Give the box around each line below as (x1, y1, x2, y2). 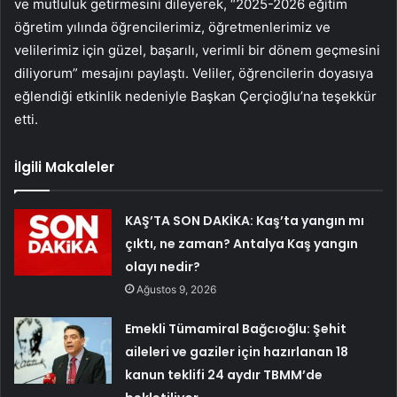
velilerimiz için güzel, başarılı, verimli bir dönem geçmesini (14, 42, 380, 59)
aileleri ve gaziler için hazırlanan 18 (125, 343, 349, 362)
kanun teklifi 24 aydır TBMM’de (125, 366, 323, 385)
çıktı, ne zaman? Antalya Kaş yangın (125, 235, 359, 253)
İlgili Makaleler (14, 158, 114, 177)
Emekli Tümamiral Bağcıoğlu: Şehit (125, 320, 347, 339)
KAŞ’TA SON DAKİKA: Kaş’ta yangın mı (125, 212, 365, 230)
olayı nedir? (125, 258, 201, 276)
